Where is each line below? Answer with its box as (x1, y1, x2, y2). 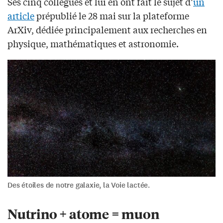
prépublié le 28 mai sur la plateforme (34, 8, 189, 22)
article (7, 8, 34, 22)
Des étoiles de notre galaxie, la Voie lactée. (7, 180, 150, 191)
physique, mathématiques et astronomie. (7, 36, 179, 50)
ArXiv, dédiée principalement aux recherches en (7, 22, 207, 36)
